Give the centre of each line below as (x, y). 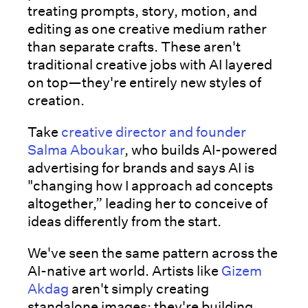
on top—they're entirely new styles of (144, 82)
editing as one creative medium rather (147, 29)
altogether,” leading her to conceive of (147, 203)
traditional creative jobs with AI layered (150, 64)
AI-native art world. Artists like (124, 271)
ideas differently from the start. (124, 221)
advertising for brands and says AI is (141, 167)
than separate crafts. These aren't (134, 46)
